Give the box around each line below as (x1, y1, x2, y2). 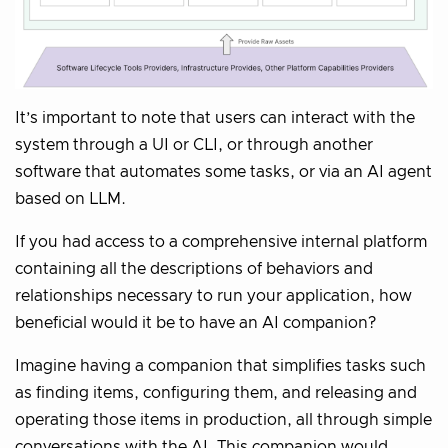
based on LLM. (15, 191, 126, 208)
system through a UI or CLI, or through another (15, 137, 373, 154)
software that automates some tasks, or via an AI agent (15, 164, 432, 181)
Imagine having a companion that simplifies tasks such (15, 358, 426, 375)
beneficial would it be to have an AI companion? (15, 315, 376, 332)
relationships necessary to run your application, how (15, 288, 412, 305)
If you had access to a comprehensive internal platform (15, 234, 427, 251)
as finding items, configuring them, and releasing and (15, 385, 417, 402)
